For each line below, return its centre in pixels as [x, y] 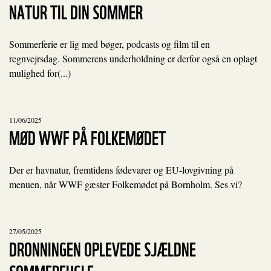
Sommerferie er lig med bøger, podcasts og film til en [109, 44]
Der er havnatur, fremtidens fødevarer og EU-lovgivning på [121, 169]
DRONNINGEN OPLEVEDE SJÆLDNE [103, 247]
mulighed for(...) [40, 73]
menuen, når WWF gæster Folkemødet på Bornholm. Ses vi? [126, 184]
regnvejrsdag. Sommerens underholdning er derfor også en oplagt [133, 58]
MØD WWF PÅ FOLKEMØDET [87, 136]
